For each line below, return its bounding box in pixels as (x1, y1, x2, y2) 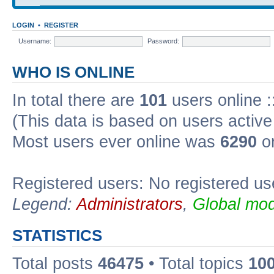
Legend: (12, 195, 76, 214)
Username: (18, 37, 52, 45)
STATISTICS (12, 227, 102, 245)
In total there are (12, 91, 139, 110)
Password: (147, 37, 180, 45)
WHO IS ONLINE (12, 64, 135, 81)
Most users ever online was (12, 133, 220, 152)
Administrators (76, 195, 183, 214)
